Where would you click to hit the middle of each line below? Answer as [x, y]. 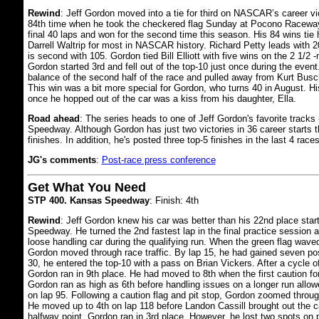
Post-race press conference [158, 159]
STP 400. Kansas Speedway [88, 200]
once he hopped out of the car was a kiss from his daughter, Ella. [162, 98]
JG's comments [62, 159]
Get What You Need [87, 187]
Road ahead [53, 118]
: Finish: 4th [174, 200]
